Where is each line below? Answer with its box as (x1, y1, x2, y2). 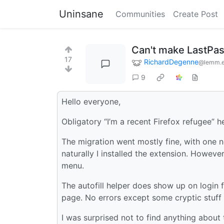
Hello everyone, (61, 96, 120, 106)
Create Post (173, 9, 218, 19)
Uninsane (59, 8, 103, 20)
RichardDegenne (144, 57, 198, 66)
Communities (115, 9, 165, 19)
